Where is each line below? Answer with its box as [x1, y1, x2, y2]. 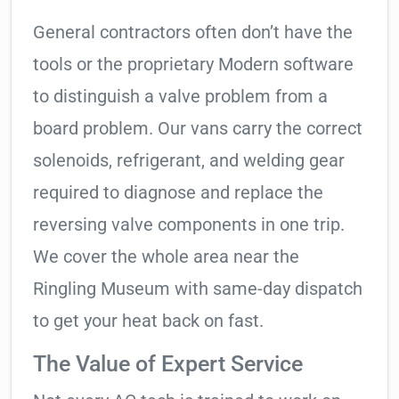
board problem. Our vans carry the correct [33, 118, 362, 140]
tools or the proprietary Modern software [33, 53, 354, 76]
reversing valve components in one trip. [33, 214, 345, 236]
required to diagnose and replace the [33, 182, 323, 204]
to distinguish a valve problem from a [33, 85, 328, 108]
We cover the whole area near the [33, 246, 299, 268]
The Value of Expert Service [33, 351, 303, 378]
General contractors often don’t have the [33, 21, 353, 44]
